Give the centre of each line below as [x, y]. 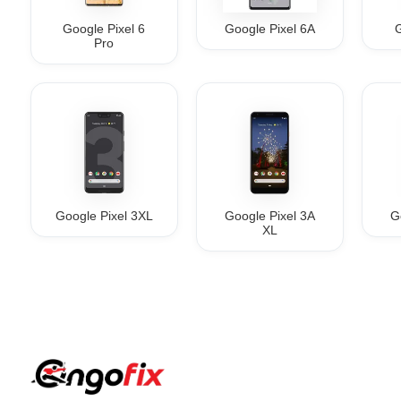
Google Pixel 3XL [104, 216]
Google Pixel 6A [269, 28]
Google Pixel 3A [269, 216]
